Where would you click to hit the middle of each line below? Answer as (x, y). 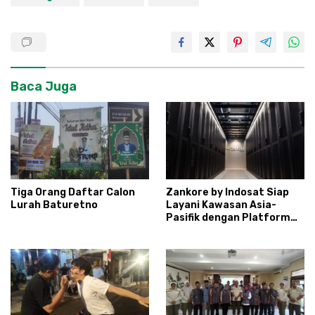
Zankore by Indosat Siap (227, 193)
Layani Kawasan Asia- (221, 205)
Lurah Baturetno (54, 205)
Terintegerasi (201, 243)
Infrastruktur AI (207, 231)
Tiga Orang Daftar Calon (73, 193)
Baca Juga (44, 86)
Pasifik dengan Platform (228, 218)
